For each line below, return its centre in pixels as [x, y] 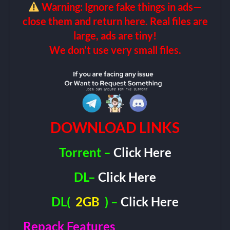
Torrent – [86, 152]
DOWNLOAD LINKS [115, 127]
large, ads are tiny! [115, 35]
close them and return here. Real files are [115, 21]
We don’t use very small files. [115, 50]
